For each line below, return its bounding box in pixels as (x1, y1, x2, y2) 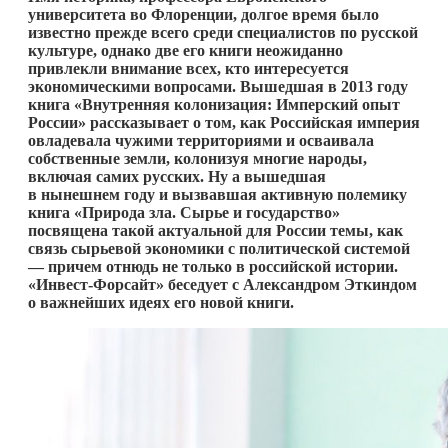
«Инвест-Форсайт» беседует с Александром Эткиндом (28, 275, 417, 293)
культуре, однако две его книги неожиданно (28, 41, 343, 59)
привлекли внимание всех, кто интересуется (28, 59, 349, 77)
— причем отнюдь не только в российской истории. (28, 257, 398, 275)
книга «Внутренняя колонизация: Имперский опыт (28, 95, 400, 113)
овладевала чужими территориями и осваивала (28, 131, 374, 149)
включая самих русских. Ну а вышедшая (28, 167, 326, 185)
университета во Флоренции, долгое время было (28, 5, 379, 23)
